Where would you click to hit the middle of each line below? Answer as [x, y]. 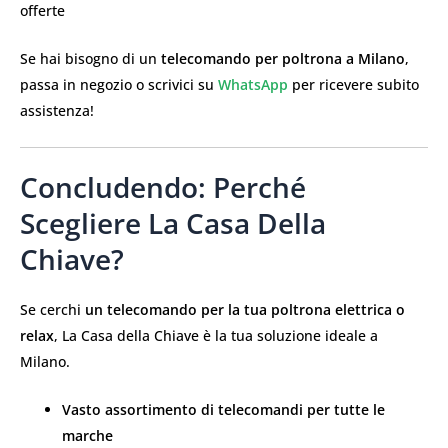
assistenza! [57, 111]
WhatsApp [253, 85]
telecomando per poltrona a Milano [283, 59]
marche [87, 435]
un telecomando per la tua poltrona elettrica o [245, 309]
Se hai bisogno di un [90, 59]
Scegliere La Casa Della [173, 222]
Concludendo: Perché [163, 186]
